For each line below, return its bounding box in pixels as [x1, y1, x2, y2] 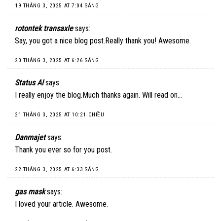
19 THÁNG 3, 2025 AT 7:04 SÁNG [15, 2, 99, 9]
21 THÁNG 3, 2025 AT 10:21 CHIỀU [15, 111, 105, 118]
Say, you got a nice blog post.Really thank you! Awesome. [15, 36, 191, 46]
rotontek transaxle [15, 24, 73, 34]
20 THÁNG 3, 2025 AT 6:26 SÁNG [15, 57, 99, 64]
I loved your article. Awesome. [15, 199, 108, 209]
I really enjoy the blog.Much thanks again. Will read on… [15, 90, 182, 100]
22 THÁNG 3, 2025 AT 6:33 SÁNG [15, 166, 99, 173]
